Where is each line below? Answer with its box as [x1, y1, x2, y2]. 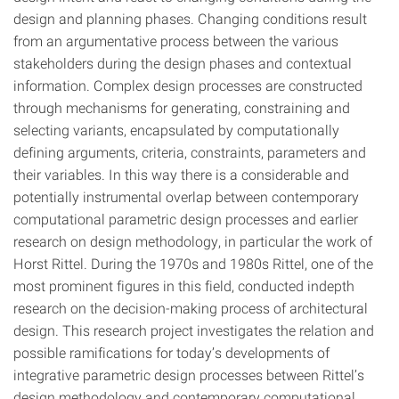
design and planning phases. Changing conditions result [13, 9, 367, 28]
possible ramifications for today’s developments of [13, 343, 330, 362]
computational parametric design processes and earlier [13, 209, 358, 228]
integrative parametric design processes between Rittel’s [13, 365, 364, 384]
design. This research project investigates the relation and [13, 321, 374, 339]
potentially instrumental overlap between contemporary [13, 187, 359, 206]
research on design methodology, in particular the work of [13, 232, 372, 250]
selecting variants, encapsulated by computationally [13, 120, 339, 139]
